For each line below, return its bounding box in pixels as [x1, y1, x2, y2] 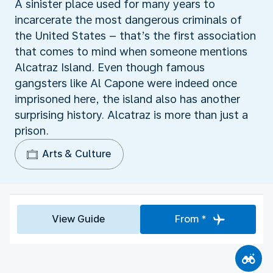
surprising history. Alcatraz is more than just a [15, 108, 248, 121]
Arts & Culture [42, 147, 111, 160]
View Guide [52, 213, 105, 225]
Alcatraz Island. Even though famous [15, 60, 205, 74]
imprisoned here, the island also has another [15, 92, 240, 105]
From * [174, 213, 207, 225]
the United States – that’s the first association [15, 29, 256, 42]
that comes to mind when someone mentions [15, 44, 247, 58]
